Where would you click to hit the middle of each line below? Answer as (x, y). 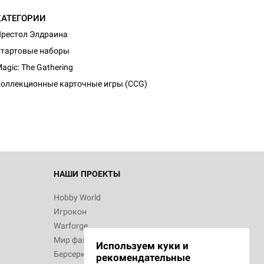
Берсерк (70, 254)
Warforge (71, 226)
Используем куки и (142, 246)
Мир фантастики (86, 240)
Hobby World (77, 197)
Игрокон (70, 212)
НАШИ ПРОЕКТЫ (87, 174)
